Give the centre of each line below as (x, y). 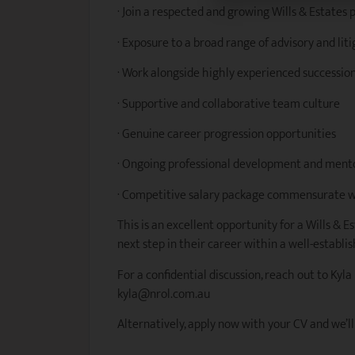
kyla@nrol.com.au (164, 294)
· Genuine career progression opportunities (227, 134)
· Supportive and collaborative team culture (229, 104)
